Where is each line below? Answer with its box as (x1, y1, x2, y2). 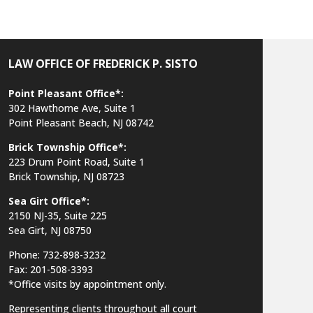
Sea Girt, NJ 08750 (8, 224, 92, 238)
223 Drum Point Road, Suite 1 (8, 155, 145, 169)
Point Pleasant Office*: (8, 87, 124, 101)
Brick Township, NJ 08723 (8, 170, 124, 184)
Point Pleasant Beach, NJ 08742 (8, 116, 154, 130)
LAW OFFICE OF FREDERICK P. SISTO (8, 56, 198, 72)
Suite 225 (64, 209, 107, 223)
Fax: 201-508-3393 (8, 263, 93, 277)
